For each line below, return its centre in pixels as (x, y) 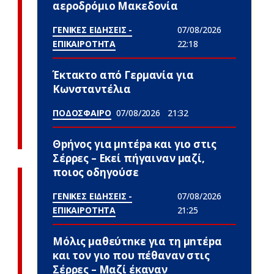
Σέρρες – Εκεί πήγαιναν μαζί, (129, 158)
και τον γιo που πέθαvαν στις (131, 255)
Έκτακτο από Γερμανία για (123, 75)
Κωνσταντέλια (92, 89)
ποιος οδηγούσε (96, 172)
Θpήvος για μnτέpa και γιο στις (135, 144)
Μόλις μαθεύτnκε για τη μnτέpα (137, 241)
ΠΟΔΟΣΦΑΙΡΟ (82, 113)
